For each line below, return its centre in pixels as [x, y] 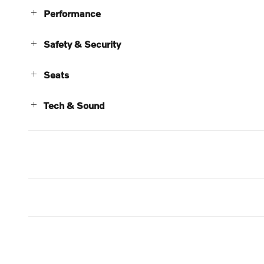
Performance [72, 13]
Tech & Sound [74, 105]
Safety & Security [82, 44]
